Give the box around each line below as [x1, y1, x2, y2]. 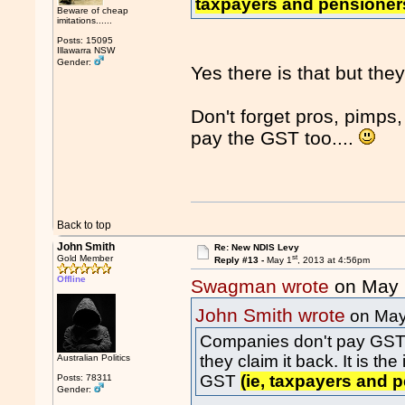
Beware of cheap [57, 5, 129, 15]
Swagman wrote [191, 276, 330, 297]
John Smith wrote [195, 305, 346, 326]
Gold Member [57, 253, 114, 263]
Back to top [57, 219, 112, 231]
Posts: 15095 [57, 35, 114, 45]
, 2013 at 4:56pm [297, 255, 370, 266]
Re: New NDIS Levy [213, 242, 299, 252]
